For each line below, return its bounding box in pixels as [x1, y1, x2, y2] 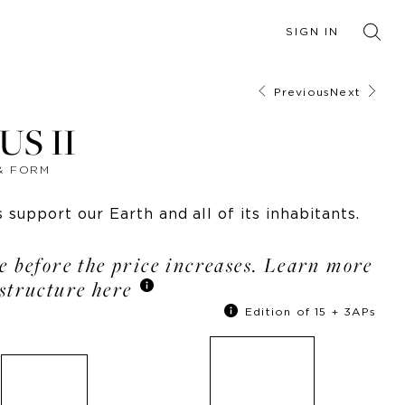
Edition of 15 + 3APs [245, 306, 376, 317]
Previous [273, 86, 331, 98]
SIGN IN [286, 25, 339, 37]
